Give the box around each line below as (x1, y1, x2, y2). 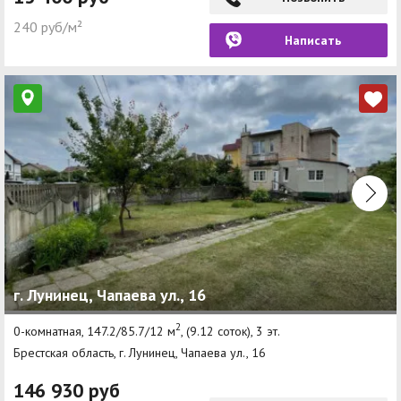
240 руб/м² (13, 18, 82, 37)
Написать (285, 32, 341, 49)
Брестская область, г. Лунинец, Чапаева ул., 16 (13, 344, 266, 361)
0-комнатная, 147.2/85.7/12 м (13, 322, 175, 339)
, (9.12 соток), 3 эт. (181, 322, 280, 339)
